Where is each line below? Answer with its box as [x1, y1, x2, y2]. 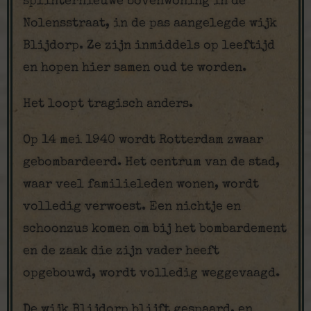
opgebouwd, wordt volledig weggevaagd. [23, 267, 280, 280]
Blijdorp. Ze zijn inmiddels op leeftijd [23, 40, 275, 52]
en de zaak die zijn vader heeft [23, 245, 219, 258]
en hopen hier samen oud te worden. [23, 62, 246, 74]
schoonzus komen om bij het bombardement [23, 223, 287, 235]
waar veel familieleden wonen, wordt [23, 178, 259, 191]
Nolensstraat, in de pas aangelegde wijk [23, 17, 277, 30]
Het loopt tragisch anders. [23, 98, 193, 110]
